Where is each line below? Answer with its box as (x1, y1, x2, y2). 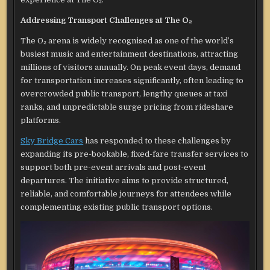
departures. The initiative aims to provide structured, (20, 176, 229, 186)
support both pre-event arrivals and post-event (20, 163, 207, 172)
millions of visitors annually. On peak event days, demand (20, 63, 241, 72)
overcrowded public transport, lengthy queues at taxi (20, 89, 228, 99)
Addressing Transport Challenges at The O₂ (20, 16, 193, 25)
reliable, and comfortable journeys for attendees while (20, 189, 232, 199)
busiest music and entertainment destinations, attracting (20, 49, 239, 59)
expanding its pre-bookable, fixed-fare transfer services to (20, 149, 249, 159)
